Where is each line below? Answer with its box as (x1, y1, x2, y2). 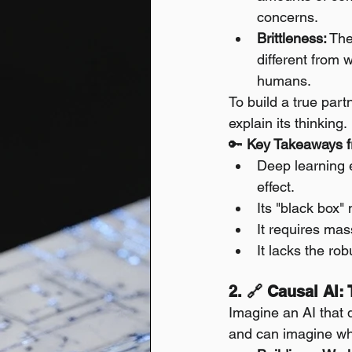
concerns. (257, 9, 318, 25)
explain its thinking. (229, 115, 347, 131)
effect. (257, 178, 295, 195)
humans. (257, 72, 311, 89)
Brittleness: (257, 30, 327, 46)
